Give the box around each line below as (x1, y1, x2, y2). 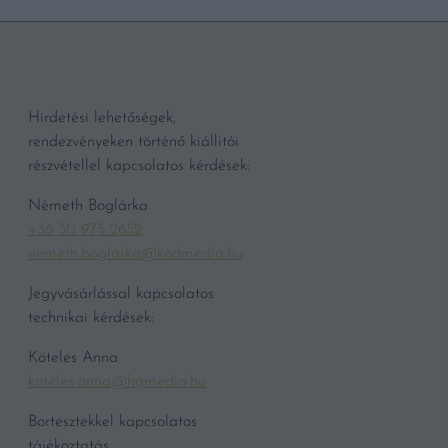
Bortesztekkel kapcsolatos (28, 414, 197, 430)
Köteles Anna (28, 350, 118, 366)
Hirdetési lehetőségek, (28, 110, 176, 126)
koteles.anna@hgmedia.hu (28, 374, 206, 390)
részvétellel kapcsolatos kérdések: (28, 158, 250, 174)
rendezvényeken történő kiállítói (28, 134, 239, 150)
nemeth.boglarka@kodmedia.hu (28, 246, 243, 262)
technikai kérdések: (28, 310, 154, 326)
